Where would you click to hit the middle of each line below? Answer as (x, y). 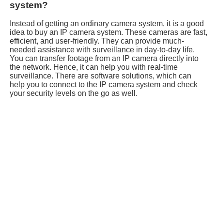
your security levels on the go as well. (74, 93)
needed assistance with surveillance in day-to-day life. (102, 50)
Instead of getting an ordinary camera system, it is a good (107, 24)
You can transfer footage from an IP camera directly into (104, 59)
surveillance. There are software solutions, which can (101, 76)
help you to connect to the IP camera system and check (104, 85)
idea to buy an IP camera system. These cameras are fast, (108, 32)
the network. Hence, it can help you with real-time (94, 67)
